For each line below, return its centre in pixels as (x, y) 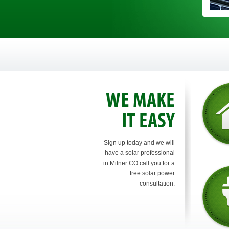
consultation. (157, 184)
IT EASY (148, 122)
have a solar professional (140, 153)
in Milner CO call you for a (139, 163)
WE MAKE (140, 101)
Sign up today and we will (139, 143)
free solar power (152, 173)
